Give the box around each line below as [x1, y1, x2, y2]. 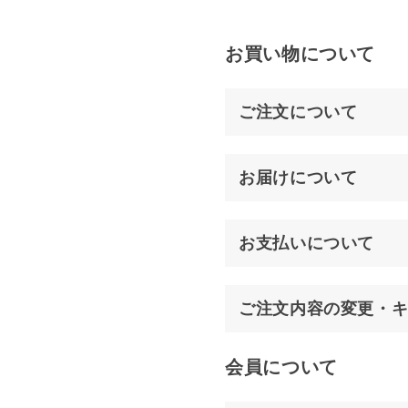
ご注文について [239, 103, 358, 121]
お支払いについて [239, 234, 375, 252]
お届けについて [239, 168, 358, 187]
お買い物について [225, 44, 376, 64]
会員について [225, 357, 338, 377]
